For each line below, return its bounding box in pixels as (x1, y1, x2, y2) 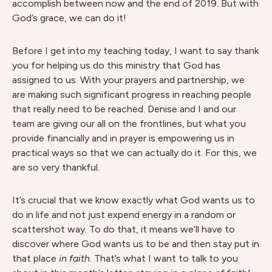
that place (12, 253, 59, 264)
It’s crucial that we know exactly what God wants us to (12, 194, 255, 206)
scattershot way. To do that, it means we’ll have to (12, 223, 235, 235)
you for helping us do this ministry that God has (12, 59, 220, 71)
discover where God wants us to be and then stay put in (12, 238, 259, 250)
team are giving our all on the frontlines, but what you (12, 118, 246, 129)
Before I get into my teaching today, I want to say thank (12, 45, 259, 56)
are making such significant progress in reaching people (12, 89, 251, 100)
